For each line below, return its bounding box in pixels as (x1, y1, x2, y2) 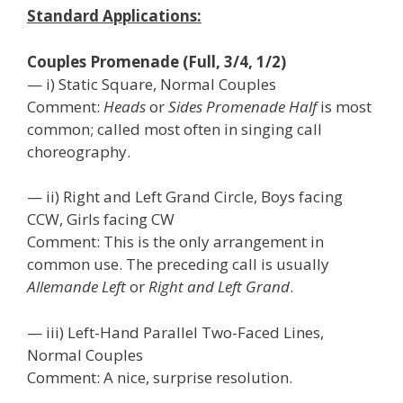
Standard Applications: (27, 5, 201, 26)
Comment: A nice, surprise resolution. (27, 366, 292, 388)
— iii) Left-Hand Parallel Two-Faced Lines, (27, 321, 324, 343)
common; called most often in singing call (27, 118, 322, 139)
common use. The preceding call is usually (27, 254, 329, 274)
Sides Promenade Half (168, 95, 317, 117)
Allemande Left (27, 276, 126, 297)
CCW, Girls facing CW (27, 209, 175, 229)
